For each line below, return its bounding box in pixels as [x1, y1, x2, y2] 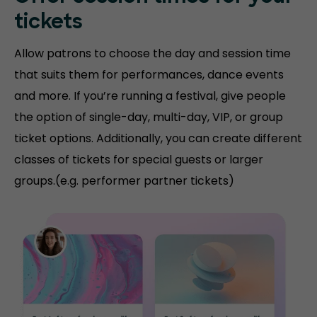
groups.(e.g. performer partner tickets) [14, 173, 234, 190]
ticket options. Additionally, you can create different [14, 130, 302, 147]
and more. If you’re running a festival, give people [14, 88, 286, 105]
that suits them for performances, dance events [14, 67, 284, 83]
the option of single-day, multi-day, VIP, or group [14, 109, 283, 126]
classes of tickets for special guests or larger [14, 151, 263, 168]
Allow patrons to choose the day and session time [14, 45, 291, 62]
